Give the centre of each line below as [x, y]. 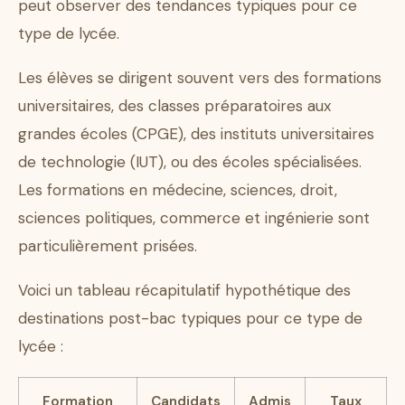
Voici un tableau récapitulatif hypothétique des [184, 291]
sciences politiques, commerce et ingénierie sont [194, 218]
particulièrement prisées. [108, 246]
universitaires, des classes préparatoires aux [174, 106]
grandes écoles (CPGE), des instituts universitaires [196, 134]
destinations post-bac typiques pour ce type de [190, 319]
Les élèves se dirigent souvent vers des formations [200, 78]
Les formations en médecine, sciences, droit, [178, 190]
